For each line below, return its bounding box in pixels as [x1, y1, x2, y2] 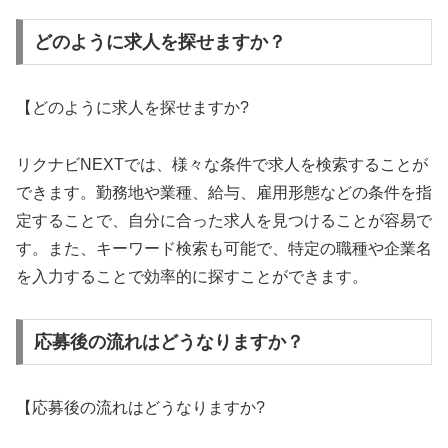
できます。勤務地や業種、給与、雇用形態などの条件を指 [16, 183, 432, 201]
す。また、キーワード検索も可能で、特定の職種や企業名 [16, 239, 432, 257]
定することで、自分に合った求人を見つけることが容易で [16, 211, 432, 229]
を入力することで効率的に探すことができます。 [16, 267, 368, 285]
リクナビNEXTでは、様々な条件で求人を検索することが [16, 155, 428, 173]
